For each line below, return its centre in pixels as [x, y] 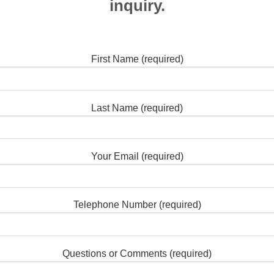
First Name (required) [137, 59]
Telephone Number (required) [137, 205]
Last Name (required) [137, 108]
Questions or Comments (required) [137, 253]
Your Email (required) [137, 156]
